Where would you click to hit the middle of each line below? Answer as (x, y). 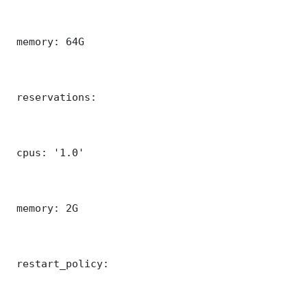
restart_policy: (60, 263)
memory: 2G (44, 208)
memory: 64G (47, 41)
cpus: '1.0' (47, 152)
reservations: (53, 97)
